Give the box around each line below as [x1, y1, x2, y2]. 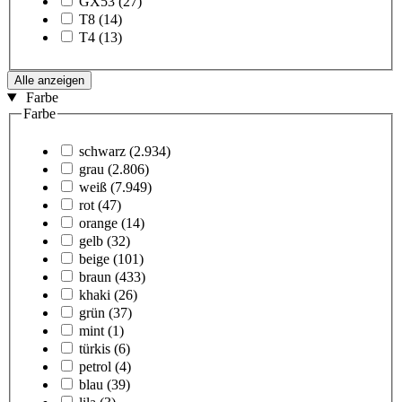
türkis [79, 340, 110, 356]
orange [79, 214, 118, 231]
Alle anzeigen [14, 74, 84, 88]
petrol [79, 358, 111, 374]
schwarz [79, 143, 126, 159]
